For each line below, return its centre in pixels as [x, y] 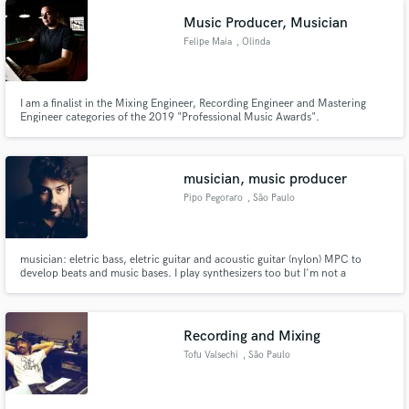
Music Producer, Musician [266, 23]
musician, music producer [266, 180]
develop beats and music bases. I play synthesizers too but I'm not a [183, 274]
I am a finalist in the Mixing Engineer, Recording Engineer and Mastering [193, 103]
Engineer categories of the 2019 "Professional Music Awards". [169, 117]
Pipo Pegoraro [214, 199]
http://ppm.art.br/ [65, 131]
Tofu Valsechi [211, 355]
